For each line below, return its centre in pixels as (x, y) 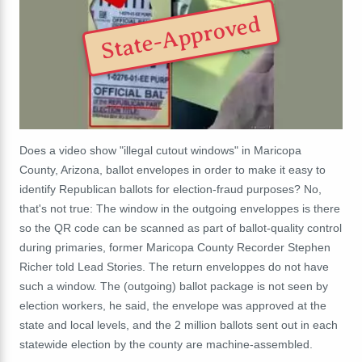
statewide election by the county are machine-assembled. (166, 344)
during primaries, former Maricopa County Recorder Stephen (175, 247)
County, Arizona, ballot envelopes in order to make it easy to (173, 169)
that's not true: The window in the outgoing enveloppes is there (180, 208)
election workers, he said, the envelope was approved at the (173, 305)
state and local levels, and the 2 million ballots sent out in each (179, 324)
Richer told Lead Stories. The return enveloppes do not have (174, 266)
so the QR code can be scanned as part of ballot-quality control (181, 227)
